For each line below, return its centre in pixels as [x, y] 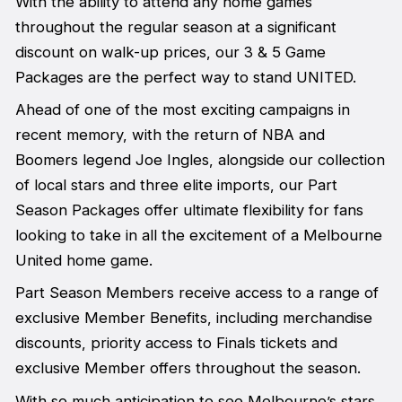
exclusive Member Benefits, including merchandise [193, 318]
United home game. [83, 260]
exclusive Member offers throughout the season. [188, 368]
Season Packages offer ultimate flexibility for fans [189, 210]
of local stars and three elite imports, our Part [176, 184]
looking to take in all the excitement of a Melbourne [198, 235]
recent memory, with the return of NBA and [170, 134]
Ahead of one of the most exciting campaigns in [182, 109]
